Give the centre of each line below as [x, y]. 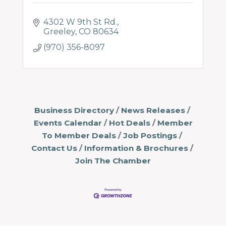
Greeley [59, 32]
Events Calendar [68, 123]
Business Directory [74, 110]
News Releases [153, 110]
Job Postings [150, 135]
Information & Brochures [136, 148]
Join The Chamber [113, 161]
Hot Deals [129, 123]
